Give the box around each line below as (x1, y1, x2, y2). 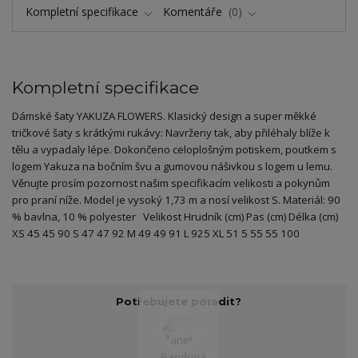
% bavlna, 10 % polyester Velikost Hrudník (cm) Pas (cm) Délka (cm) (12, 209, 338, 224)
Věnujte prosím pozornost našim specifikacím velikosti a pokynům (12, 175, 330, 190)
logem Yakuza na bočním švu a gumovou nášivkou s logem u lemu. (12, 158, 332, 173)
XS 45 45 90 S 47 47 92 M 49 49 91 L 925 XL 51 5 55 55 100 (12, 225, 304, 241)
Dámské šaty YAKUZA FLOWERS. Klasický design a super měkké (12, 108, 316, 123)
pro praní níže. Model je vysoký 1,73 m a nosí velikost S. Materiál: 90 (12, 192, 340, 207)
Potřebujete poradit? (116, 294, 242, 308)
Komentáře (163, 3, 225, 19)
